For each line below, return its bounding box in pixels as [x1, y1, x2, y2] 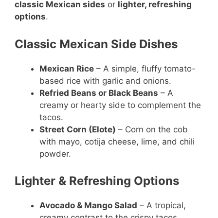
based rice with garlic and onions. [39, 75, 171, 86]
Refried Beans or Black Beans [39, 88, 158, 98]
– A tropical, [137, 200, 186, 210]
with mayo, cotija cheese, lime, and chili [39, 136, 195, 146]
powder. [39, 148, 71, 159]
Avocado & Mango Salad [39, 200, 137, 210]
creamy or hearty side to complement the [39, 100, 201, 110]
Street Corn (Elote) [39, 124, 116, 134]
